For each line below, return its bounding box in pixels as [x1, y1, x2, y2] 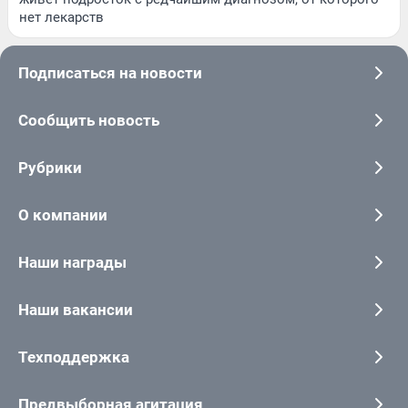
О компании [18, 206, 107, 225]
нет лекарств [19, 9, 104, 26]
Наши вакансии [18, 301, 133, 320]
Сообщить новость [18, 111, 159, 130]
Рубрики [18, 158, 82, 178]
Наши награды [18, 253, 127, 272]
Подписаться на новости [18, 64, 202, 83]
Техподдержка [18, 348, 129, 367]
